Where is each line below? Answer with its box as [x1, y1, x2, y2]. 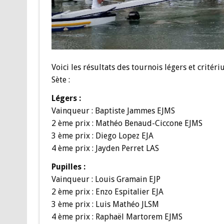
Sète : [51, 75, 70, 85]
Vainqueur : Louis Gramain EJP [51, 174, 160, 184]
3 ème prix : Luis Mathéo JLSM [51, 199, 159, 209]
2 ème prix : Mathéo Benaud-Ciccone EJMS [51, 118, 202, 128]
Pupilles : [51, 162, 85, 172]
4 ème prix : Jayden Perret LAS [51, 143, 159, 153]
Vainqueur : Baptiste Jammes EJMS [51, 106, 175, 116]
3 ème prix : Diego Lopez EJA [51, 131, 153, 141]
